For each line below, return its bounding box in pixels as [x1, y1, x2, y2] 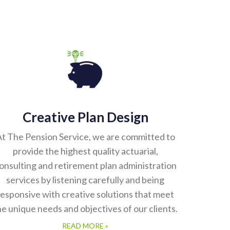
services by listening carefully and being [6, 175, 164, 186]
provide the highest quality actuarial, [12, 146, 158, 157]
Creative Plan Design [22, 109, 148, 126]
